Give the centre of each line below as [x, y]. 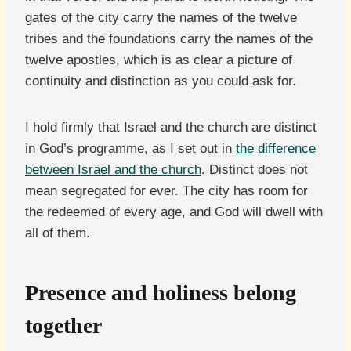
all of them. [58, 233]
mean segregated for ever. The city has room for [166, 191]
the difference [276, 149]
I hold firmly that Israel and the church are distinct [171, 128]
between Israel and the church [113, 170]
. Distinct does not [255, 170]
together [63, 326]
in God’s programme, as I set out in [130, 149]
